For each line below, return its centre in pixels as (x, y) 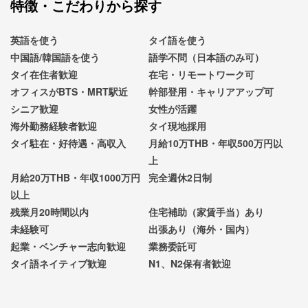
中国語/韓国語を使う (55, 57)
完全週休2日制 (180, 177)
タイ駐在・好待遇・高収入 (68, 143)
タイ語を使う (177, 40)
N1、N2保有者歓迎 (189, 263)
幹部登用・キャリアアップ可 (211, 91)
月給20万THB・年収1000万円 (75, 177)
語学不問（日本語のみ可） (206, 57)
